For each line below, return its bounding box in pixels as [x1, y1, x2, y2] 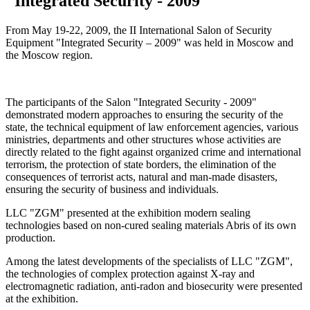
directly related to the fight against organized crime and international [6, 145, 301, 158]
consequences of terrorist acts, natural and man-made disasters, [6, 170, 277, 183]
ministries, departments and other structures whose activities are [6, 133, 281, 145]
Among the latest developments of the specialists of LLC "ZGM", [6, 255, 293, 267]
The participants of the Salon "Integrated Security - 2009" [6, 95, 257, 108]
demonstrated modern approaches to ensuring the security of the [6, 108, 283, 120]
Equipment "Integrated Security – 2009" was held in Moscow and [6, 36, 293, 48]
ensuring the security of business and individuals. [6, 183, 219, 195]
